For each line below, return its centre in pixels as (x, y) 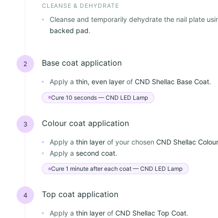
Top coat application (80, 194)
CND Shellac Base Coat (172, 82)
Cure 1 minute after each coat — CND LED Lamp (117, 169)
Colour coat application (85, 123)
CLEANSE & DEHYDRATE (80, 6)
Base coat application (82, 63)
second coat (95, 153)
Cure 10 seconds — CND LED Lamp (99, 97)
